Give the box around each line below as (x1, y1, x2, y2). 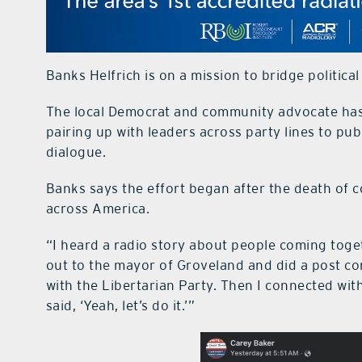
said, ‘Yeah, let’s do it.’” (45, 297, 196, 314)
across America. (45, 200, 150, 217)
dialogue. (45, 144, 107, 161)
